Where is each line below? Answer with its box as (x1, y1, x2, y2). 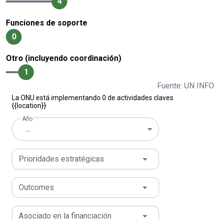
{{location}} (12, 102, 46, 110)
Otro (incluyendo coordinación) (6, 54, 121, 63)
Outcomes (19, 183, 54, 192)
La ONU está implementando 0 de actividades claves (12, 94, 173, 102)
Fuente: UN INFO (157, 81, 214, 91)
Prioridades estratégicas (19, 154, 104, 164)
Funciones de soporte (6, 18, 87, 28)
